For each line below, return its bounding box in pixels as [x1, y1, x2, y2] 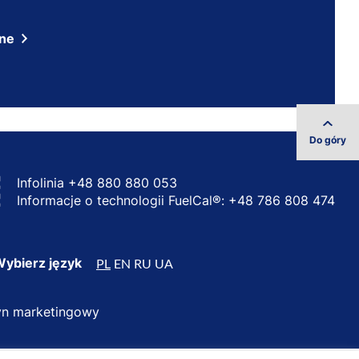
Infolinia [17, 175, 68, 191]
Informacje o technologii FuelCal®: [17, 192, 228, 208]
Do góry [309, 134, 346, 146]
